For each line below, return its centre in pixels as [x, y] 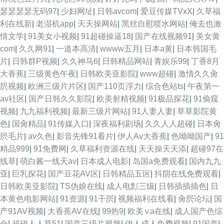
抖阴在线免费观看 [186, 174]
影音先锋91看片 [85, 136]
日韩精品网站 [126, 61]
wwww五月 [120, 49]
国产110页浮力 [115, 86]
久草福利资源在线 [102, 149]
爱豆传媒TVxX [166, 11]
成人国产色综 [198, 211]
